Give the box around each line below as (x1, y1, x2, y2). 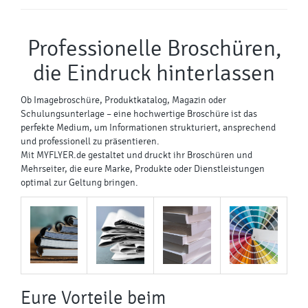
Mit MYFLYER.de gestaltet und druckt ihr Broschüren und (21, 150, 252, 160)
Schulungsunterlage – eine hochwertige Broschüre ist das (21, 109, 257, 119)
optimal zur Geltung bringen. (21, 177, 138, 188)
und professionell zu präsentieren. (21, 136, 159, 146)
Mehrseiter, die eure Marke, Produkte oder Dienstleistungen (21, 164, 265, 174)
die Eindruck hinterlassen (33, 62, 275, 85)
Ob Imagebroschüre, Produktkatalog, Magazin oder (21, 95, 226, 105)
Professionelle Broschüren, (27, 37, 281, 60)
